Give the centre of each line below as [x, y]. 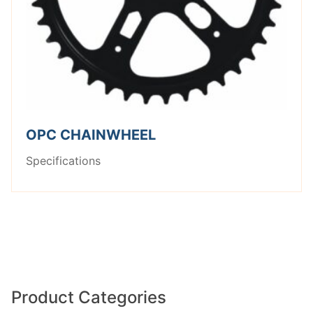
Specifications [63, 160]
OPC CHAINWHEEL [91, 134]
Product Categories [89, 297]
